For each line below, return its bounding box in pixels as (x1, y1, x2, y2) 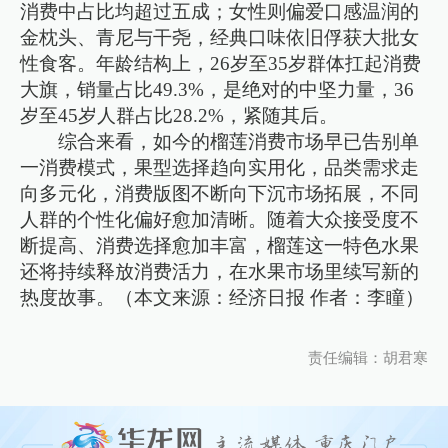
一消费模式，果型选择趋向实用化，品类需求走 (20, 156, 420, 178)
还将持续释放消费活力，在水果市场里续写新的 (20, 260, 420, 282)
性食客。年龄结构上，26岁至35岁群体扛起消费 (20, 52, 422, 74)
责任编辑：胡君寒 (307, 350, 428, 367)
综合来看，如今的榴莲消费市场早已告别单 (58, 130, 420, 152)
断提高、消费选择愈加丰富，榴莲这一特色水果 (20, 234, 420, 256)
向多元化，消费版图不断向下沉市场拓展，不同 (20, 182, 420, 204)
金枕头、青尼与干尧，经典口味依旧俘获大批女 (20, 26, 420, 48)
